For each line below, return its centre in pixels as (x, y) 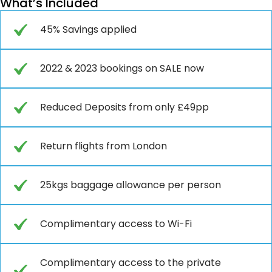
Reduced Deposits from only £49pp (124, 107)
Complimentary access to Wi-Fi (116, 223)
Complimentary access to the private (131, 262)
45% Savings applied (88, 29)
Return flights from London (104, 146)
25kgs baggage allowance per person (131, 185)
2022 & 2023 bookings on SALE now (122, 68)
